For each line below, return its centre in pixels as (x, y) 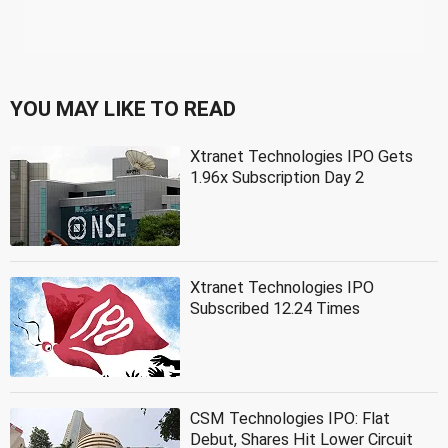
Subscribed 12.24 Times (275, 309)
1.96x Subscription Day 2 (277, 178)
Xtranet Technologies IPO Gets (301, 157)
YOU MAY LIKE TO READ (123, 109)
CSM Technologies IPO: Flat (290, 419)
